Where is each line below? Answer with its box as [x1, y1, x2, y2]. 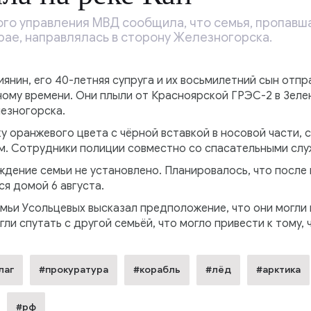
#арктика [255, 264, 301, 276]
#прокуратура [38, 264, 108, 276]
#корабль [133, 264, 180, 276]
